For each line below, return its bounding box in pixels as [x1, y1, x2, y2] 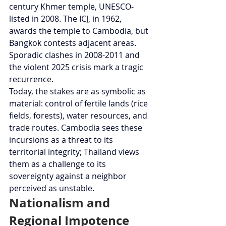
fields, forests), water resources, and [9, 110, 149, 122]
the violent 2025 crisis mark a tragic [9, 62, 145, 73]
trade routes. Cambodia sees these [9, 122, 144, 134]
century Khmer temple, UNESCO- [9, 1, 134, 13]
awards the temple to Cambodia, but [9, 25, 150, 37]
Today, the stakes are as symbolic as [9, 86, 148, 97]
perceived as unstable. [9, 183, 94, 194]
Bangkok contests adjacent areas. [9, 37, 138, 49]
